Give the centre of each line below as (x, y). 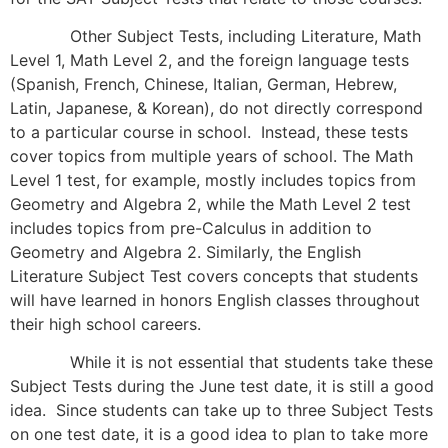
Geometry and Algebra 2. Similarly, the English (185, 251)
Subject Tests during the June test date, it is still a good (222, 386)
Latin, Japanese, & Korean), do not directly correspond (216, 107)
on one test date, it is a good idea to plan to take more (219, 434)
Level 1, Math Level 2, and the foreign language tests (209, 59)
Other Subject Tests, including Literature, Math (215, 35)
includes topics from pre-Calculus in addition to (191, 227)
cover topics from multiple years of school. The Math (211, 155)
